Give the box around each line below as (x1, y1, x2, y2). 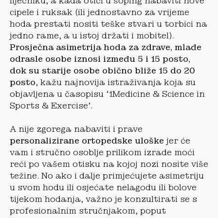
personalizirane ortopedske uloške (10, 135, 164, 146)
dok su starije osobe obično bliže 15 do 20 (10, 65, 195, 76)
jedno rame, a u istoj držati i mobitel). (10, 30, 174, 41)
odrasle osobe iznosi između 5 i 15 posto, (10, 54, 190, 64)
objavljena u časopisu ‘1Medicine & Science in (10, 89, 205, 99)
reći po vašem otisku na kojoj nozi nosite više (10, 159, 208, 169)
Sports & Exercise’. (10, 100, 92, 111)
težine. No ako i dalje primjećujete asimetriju (10, 170, 204, 181)
